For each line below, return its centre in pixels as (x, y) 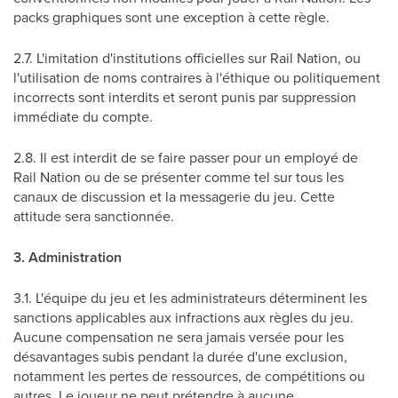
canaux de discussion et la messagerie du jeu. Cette (174, 196)
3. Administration (68, 257)
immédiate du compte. (83, 116)
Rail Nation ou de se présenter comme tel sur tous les (179, 177)
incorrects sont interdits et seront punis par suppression (185, 97)
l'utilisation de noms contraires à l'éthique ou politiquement (197, 77)
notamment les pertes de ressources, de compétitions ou (189, 376)
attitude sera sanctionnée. (94, 216)
